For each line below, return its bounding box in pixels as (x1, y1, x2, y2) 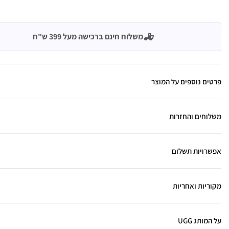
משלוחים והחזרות (169, 111, 221, 121)
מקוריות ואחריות (173, 181, 221, 191)
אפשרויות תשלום (172, 146, 221, 156)
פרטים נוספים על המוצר (151, 77, 221, 86)
